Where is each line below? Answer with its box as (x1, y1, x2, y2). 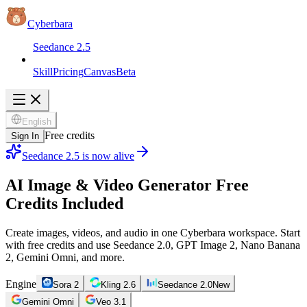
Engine (5, 278, 36, 290)
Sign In (11, 131, 39, 141)
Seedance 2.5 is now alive (22, 150, 134, 162)
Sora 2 (53, 279, 79, 290)
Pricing (53, 66, 84, 77)
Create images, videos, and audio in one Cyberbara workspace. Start (5, 226, 300, 238)
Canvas (84, 66, 116, 77)
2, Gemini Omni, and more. (5, 251, 125, 263)
